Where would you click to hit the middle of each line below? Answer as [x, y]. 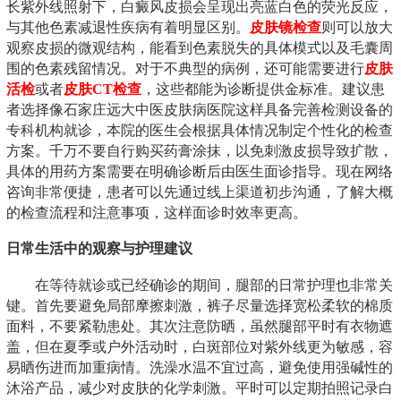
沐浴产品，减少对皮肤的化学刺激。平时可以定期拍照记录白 [200, 388]
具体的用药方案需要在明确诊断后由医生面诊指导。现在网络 [200, 171]
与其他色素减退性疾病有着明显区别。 [128, 27]
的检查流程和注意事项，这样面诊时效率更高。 [157, 212]
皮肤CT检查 [102, 89]
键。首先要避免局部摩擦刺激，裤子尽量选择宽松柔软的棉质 [200, 305]
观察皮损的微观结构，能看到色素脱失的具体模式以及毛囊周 [200, 47]
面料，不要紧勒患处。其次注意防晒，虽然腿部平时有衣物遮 [200, 326]
